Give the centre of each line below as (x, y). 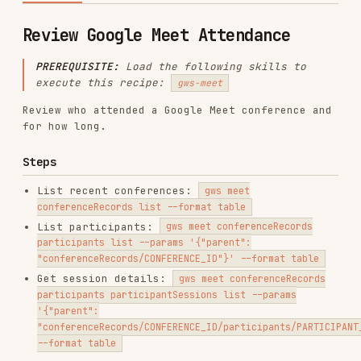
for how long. (56, 63)
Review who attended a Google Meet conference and (154, 49)
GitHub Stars (58, 325)
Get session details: (91, 195)
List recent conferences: (102, 118)
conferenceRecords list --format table (123, 133)
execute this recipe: (89, 25)
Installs (48, 306)
